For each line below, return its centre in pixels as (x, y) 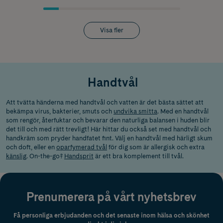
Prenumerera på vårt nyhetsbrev (111, 197)
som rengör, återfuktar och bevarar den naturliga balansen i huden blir (108, 120)
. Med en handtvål (183, 111)
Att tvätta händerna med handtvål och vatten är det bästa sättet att (105, 103)
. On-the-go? (45, 156)
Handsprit (79, 156)
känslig (16, 156)
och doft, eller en (31, 147)
